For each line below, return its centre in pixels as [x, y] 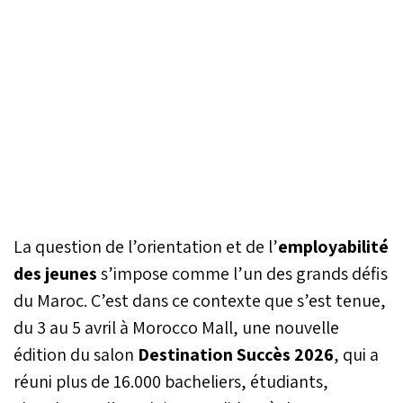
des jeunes [55, 273]
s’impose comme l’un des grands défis [242, 273]
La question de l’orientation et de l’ [146, 246]
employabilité [333, 246]
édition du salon [74, 354]
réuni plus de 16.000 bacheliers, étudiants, [171, 381]
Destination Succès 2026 [234, 354]
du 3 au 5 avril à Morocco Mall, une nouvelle [176, 327]
